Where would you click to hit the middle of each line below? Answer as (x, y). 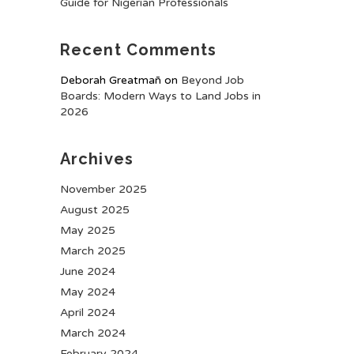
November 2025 (104, 189)
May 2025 (88, 230)
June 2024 (88, 271)
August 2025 (95, 210)
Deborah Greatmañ (111, 80)
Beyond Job (213, 80)
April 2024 (88, 313)
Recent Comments (139, 50)
